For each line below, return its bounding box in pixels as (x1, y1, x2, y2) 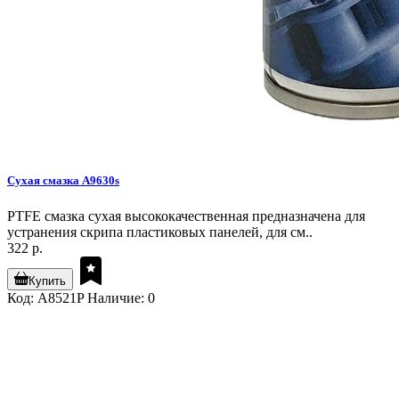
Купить (28, 273, 66, 288)
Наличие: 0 (87, 289, 155, 305)
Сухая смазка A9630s (7, 174, 119, 188)
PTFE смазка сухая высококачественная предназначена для (7, 208, 365, 224)
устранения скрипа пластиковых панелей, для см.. (7, 224, 313, 240)
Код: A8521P (7, 289, 84, 305)
